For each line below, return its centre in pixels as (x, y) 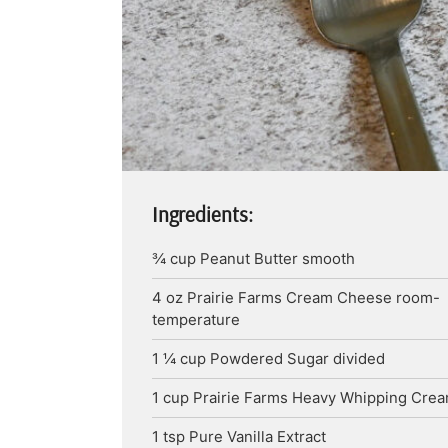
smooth (328, 258)
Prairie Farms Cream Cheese (289, 297)
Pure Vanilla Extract (257, 436)
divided (359, 358)
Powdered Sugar (269, 358)
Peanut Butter (249, 258)
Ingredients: (202, 214)
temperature (196, 319)
